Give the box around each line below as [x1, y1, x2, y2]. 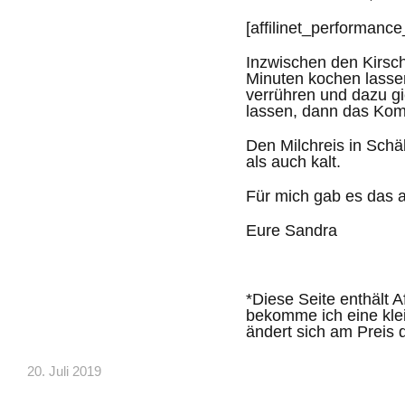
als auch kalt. [246, 153, 341, 171]
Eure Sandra [246, 221, 342, 240]
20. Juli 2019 [27, 363, 101, 379]
